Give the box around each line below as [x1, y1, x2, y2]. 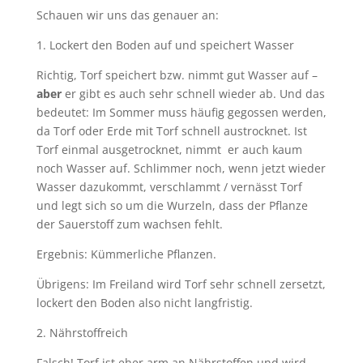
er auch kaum [227, 141, 302, 157]
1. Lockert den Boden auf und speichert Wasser [36, 36, 294, 53]
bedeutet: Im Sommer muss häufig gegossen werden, [36, 104, 327, 120]
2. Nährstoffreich [36, 324, 128, 340]
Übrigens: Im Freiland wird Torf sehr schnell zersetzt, [36, 275, 326, 292]
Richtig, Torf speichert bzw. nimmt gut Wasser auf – [36, 66, 318, 83]
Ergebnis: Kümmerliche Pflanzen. [36, 246, 216, 262]
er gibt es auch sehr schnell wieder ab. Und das [61, 85, 325, 101]
